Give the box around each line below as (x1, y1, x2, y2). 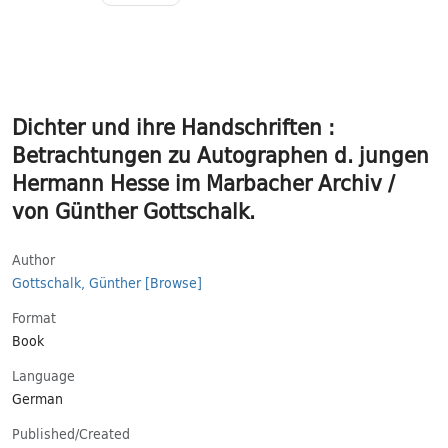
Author (12, 248, 55, 271)
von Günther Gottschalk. (12, 193, 255, 228)
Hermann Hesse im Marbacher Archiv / (12, 165, 395, 200)
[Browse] (145, 271, 202, 294)
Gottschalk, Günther (12, 271, 141, 294)
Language (12, 364, 75, 387)
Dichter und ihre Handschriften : (12, 109, 335, 144)
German (12, 387, 63, 410)
